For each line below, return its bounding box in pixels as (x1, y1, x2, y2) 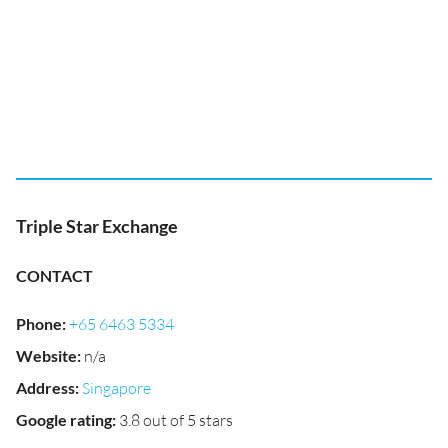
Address (16, 378, 75, 397)
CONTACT (16, 266, 93, 285)
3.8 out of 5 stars (119, 410, 233, 430)
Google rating (16, 410, 112, 429)
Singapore (82, 378, 151, 398)
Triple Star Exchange (16, 215, 178, 237)
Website (16, 346, 77, 365)
